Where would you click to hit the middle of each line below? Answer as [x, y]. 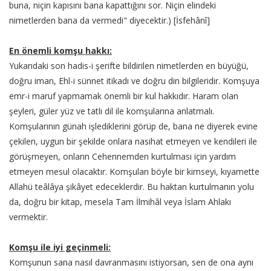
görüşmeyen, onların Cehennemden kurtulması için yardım [122, 156]
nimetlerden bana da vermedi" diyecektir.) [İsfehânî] [109, 20]
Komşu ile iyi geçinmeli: [60, 247]
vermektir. [28, 217]
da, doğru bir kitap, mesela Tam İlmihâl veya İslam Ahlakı [120, 201]
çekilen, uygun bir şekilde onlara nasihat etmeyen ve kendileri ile [133, 141]
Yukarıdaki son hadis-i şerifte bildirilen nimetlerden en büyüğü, [129, 65]
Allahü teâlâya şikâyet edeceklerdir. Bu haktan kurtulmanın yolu [132, 186]
